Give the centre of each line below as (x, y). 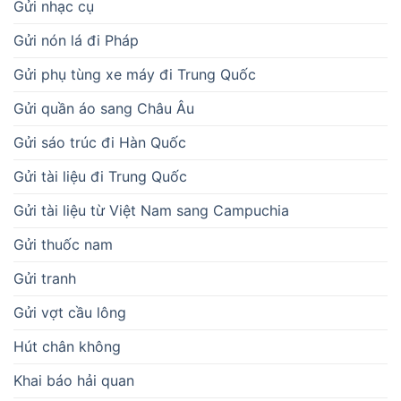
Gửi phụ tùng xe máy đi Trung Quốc (135, 75)
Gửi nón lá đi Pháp (76, 41)
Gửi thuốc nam (63, 245)
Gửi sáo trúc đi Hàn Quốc (100, 143)
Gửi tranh (45, 279)
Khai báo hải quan (74, 381)
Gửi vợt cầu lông (70, 313)
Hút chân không (67, 347)
